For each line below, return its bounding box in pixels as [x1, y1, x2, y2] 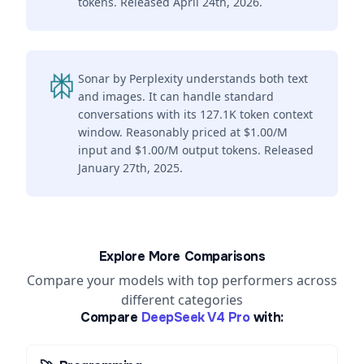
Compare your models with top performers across [27, 271, 337, 289]
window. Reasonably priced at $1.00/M [78, 124, 288, 140]
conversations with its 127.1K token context [78, 106, 313, 122]
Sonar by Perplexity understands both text [78, 71, 308, 86]
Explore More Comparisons [98, 248, 266, 265]
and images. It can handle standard [78, 89, 274, 104]
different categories [121, 291, 243, 309]
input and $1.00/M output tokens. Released [78, 142, 314, 158]
